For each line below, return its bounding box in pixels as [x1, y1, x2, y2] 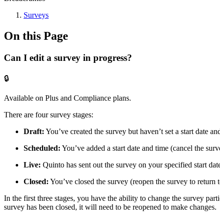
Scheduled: [24, 143, 60, 152]
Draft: [24, 127, 44, 136]
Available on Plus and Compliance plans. [4, 93, 131, 102]
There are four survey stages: [4, 110, 93, 119]
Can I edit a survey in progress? [4, 52, 132, 63]
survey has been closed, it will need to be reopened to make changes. [4, 202, 217, 211]
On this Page [4, 29, 68, 42]
